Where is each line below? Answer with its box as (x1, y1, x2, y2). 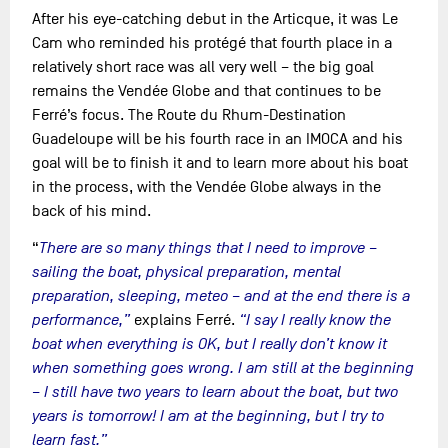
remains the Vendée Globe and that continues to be (32, 81, 382, 100)
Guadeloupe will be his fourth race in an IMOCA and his (32, 129, 404, 148)
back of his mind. (32, 201, 152, 220)
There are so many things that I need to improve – (39, 238, 378, 257)
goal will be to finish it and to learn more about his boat (32, 153, 409, 172)
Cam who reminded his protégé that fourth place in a (32, 33, 393, 52)
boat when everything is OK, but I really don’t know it (32, 334, 388, 353)
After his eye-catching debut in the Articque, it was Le (32, 9, 399, 28)
